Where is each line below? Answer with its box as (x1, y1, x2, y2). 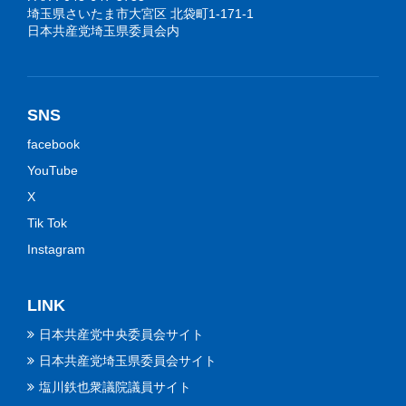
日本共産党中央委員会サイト (39, 327, 204, 343)
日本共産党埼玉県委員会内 (27, 24, 179, 39)
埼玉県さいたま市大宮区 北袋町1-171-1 (27, 6, 254, 22)
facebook (27, 137, 80, 152)
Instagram (27, 242, 85, 257)
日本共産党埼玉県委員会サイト (39, 353, 217, 369)
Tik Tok (27, 216, 67, 231)
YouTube (27, 163, 78, 179)
